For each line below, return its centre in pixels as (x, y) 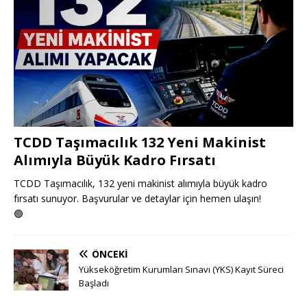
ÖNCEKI (110, 254)
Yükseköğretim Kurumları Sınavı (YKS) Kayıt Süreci (181, 269)
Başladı (94, 283)
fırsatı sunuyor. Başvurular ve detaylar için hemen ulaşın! (137, 198)
